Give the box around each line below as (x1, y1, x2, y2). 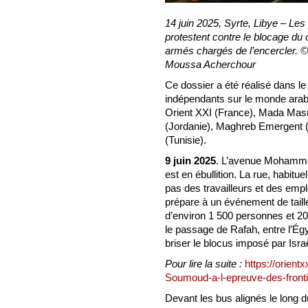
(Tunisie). (165, 134, 206, 146)
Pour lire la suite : (165, 258, 245, 269)
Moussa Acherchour (165, 58, 256, 70)
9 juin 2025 (165, 155, 216, 166)
